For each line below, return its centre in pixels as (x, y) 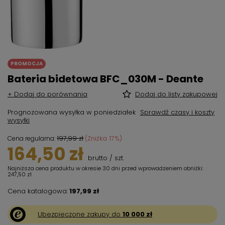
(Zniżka (97, 138)
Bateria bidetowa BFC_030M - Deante (105, 79)
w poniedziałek (112, 112)
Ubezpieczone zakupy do (80, 214)
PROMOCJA (27, 64)
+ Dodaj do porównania (47, 94)
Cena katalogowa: (38, 191)
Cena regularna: (32, 138)
